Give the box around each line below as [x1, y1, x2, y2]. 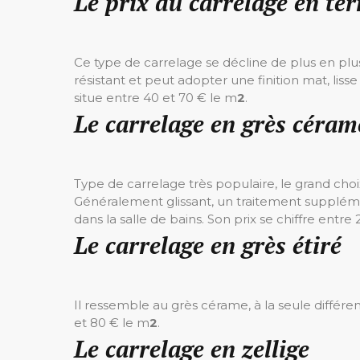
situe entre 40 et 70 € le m [74, 90, 237, 105]
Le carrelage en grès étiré [74, 230, 342, 260]
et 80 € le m [74, 315, 149, 330]
